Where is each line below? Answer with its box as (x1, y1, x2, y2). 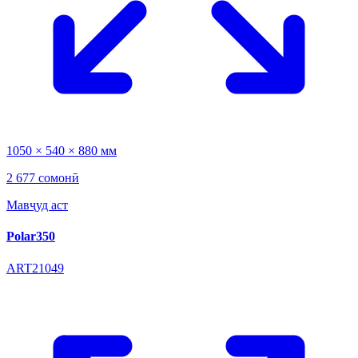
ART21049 (6, 261, 64, 275)
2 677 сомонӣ (6, 171, 79, 185)
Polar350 (6, 229, 55, 244)
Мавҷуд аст (6, 198, 68, 213)
